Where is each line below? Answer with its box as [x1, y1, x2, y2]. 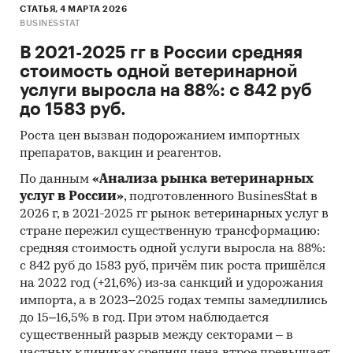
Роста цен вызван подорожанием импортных [20, 130, 299, 143]
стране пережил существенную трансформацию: [20, 225, 320, 239]
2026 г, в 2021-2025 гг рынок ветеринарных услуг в [20, 208, 329, 221]
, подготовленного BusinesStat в [124, 191, 318, 204]
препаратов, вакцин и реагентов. [20, 147, 221, 161]
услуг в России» [20, 191, 124, 204]
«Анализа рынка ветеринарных [92, 173, 314, 187]
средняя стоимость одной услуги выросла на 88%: [20, 243, 325, 256]
